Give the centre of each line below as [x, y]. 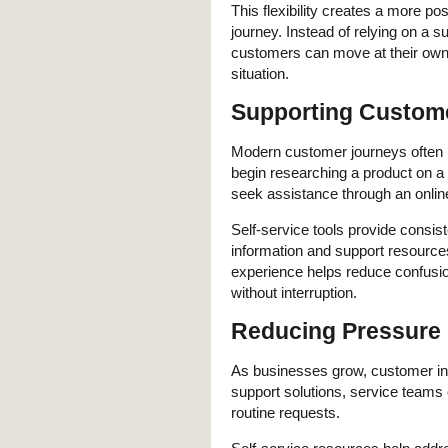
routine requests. [285, 412]
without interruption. [294, 292]
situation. [260, 73]
